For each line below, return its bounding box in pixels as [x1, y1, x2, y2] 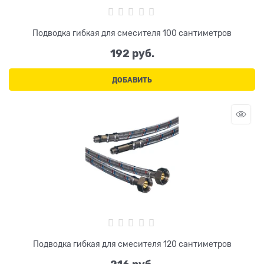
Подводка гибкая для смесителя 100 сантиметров [32, 28, 232, 38]
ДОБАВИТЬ [112, 76, 152, 85]
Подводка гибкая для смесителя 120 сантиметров [32, 239, 232, 249]
